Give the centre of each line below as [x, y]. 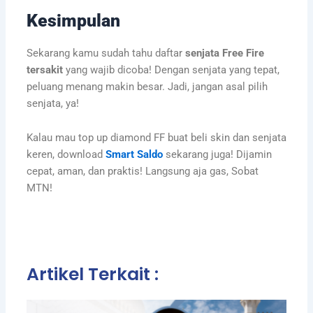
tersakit [44, 70]
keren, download [66, 155]
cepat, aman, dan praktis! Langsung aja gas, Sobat [142, 172]
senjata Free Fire [224, 53]
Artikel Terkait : [92, 274]
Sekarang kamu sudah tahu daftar [105, 53]
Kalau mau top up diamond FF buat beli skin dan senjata [156, 138]
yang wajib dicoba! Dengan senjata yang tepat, [171, 70]
